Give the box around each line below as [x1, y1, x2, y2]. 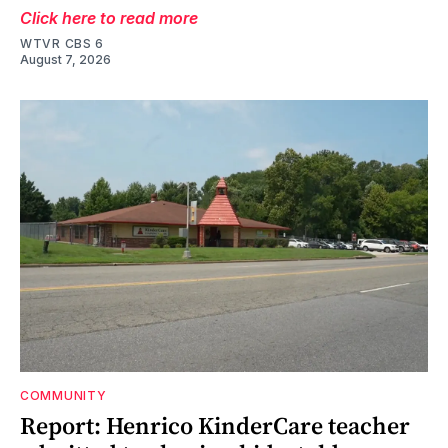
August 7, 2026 [20, 51, 111, 67]
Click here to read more [20, 7, 198, 28]
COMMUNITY [20, 387, 107, 403]
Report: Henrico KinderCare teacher [20, 408, 410, 442]
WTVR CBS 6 [20, 35, 104, 51]
